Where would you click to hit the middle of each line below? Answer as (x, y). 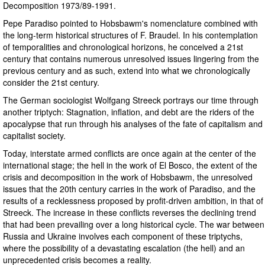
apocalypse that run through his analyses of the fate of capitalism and (133, 124)
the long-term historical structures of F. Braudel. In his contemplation (130, 35)
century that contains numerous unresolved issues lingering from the (131, 59)
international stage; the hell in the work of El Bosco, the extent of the (130, 165)
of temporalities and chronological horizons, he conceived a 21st (123, 47)
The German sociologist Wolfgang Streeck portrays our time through (131, 100)
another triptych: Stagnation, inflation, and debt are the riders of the (129, 112)
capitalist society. (34, 135)
